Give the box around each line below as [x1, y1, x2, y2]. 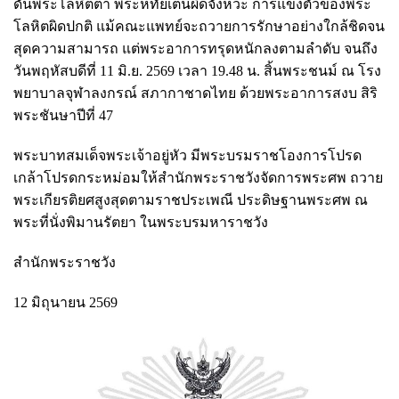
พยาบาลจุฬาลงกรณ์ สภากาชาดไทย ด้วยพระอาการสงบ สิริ [13, 85, 378, 101]
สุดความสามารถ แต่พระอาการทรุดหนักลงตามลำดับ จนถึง [13, 40, 378, 56]
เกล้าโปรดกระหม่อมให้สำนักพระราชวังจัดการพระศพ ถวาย [13, 169, 383, 185]
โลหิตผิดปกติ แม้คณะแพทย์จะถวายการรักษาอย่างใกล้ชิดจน [13, 18, 385, 34]
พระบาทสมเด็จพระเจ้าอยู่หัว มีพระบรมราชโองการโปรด [13, 147, 362, 163]
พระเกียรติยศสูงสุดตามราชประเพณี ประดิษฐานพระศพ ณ [13, 191, 368, 208]
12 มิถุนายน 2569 [13, 294, 118, 310]
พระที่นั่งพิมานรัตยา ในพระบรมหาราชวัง [13, 214, 268, 230]
